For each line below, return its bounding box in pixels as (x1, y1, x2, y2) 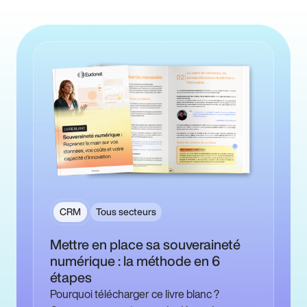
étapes (50, 270, 92, 285)
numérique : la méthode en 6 (50, 254, 220, 269)
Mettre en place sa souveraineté (50, 237, 241, 252)
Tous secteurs (96, 207, 156, 217)
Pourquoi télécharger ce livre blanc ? (50, 286, 219, 303)
